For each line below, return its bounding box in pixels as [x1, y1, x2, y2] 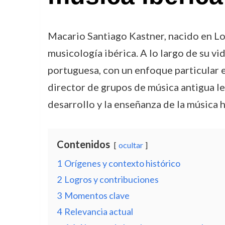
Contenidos [56, 138, 110, 150]
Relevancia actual [64, 206, 133, 217]
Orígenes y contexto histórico [64, 158, 180, 169]
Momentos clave [64, 190, 130, 201]
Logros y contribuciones [64, 174, 159, 185]
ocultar [118, 140, 143, 150]
